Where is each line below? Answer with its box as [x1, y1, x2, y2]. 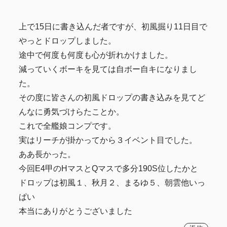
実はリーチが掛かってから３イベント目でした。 [19, 135, 198, 144]
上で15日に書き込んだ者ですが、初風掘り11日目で [19, 22, 208, 31]
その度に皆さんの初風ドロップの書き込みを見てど [19, 93, 206, 102]
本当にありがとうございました [19, 206, 133, 215]
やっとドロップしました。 [19, 36, 117, 45]
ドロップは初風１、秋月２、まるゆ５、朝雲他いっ [19, 178, 206, 187]
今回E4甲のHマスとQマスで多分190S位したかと [19, 164, 199, 173]
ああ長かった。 [19, 149, 76, 159]
